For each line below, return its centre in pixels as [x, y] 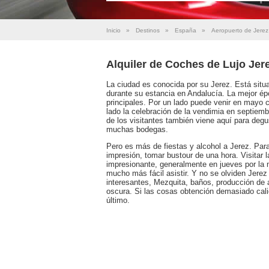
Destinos [148, 30]
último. [118, 200]
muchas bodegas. [137, 129]
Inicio [113, 30]
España [186, 30]
